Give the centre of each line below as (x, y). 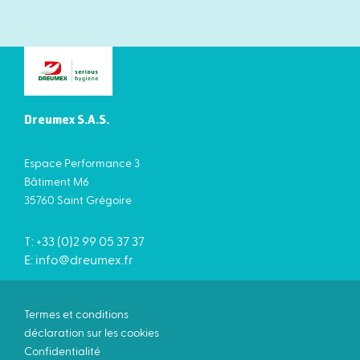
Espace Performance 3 (82, 163)
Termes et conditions (76, 314)
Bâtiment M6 (57, 182)
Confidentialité (62, 351)
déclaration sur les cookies (92, 333)
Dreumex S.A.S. (67, 121)
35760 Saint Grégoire (78, 200)
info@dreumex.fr (84, 260)
